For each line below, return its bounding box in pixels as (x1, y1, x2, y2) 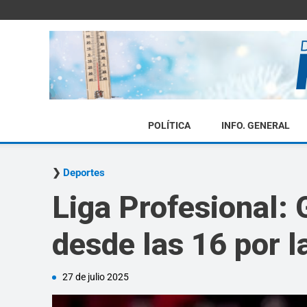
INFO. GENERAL (221, 120, 290, 131)
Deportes (63, 167, 105, 179)
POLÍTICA (147, 120, 191, 131)
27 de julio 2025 (62, 271, 129, 282)
